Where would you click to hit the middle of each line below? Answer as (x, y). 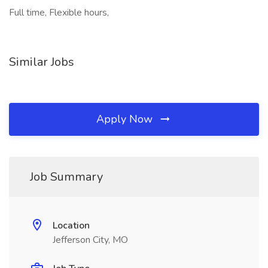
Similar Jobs (42, 62)
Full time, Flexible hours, (59, 13)
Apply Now (126, 119)
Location (71, 226)
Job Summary (66, 177)
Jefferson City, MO (90, 240)
